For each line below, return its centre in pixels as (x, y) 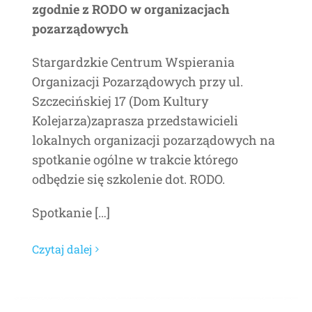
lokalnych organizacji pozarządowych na (154, 140)
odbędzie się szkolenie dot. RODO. (128, 179)
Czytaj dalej (62, 249)
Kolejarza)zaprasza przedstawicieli (135, 120)
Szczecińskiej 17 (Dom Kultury (120, 101)
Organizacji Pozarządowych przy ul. (138, 81)
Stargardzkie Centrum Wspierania (133, 62)
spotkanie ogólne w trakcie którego (135, 159)
